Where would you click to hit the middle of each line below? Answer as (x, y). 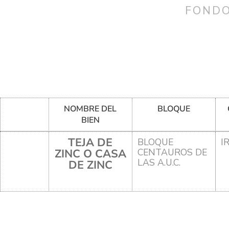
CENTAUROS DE (172, 152)
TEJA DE (90, 142)
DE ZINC (90, 165)
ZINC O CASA (90, 154)
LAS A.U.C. (159, 162)
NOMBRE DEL (90, 109)
